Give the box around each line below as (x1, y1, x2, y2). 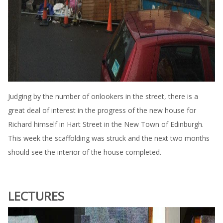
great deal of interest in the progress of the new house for (8, 106, 196, 115)
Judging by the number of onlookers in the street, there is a (8, 92, 198, 101)
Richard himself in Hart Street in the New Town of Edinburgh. (8, 119, 204, 129)
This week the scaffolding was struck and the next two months (8, 133, 210, 143)
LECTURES (8, 188, 64, 204)
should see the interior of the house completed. (8, 147, 161, 157)
